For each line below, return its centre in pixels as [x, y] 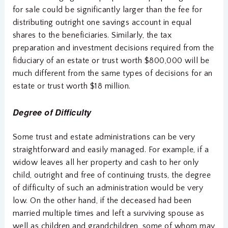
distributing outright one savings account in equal [102, 22]
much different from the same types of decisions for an [112, 73]
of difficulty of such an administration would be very [108, 188]
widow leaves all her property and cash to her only [106, 162]
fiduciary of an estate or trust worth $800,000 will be [111, 60]
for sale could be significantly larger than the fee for [107, 9]
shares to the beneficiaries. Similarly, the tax [92, 35]
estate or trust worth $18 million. [72, 86]
